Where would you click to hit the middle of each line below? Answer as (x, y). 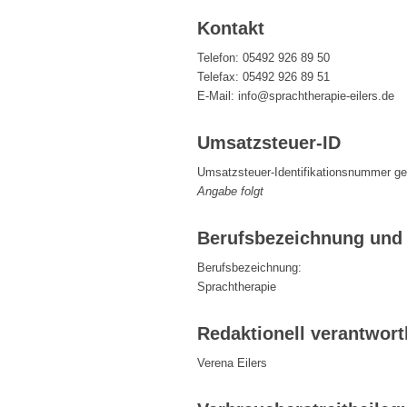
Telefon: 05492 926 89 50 (263, 58)
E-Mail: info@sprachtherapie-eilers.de (296, 96)
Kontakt (231, 29)
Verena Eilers (232, 363)
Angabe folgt (230, 192)
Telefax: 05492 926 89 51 (263, 77)
